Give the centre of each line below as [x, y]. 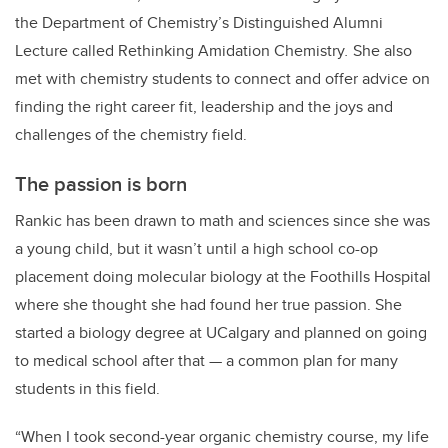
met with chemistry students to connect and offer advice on [222, 79]
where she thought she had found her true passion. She [208, 305]
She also [382, 51]
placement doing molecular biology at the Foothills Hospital [223, 277]
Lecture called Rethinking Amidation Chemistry [180, 51]
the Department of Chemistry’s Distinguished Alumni [199, 23]
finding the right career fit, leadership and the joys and [204, 107]
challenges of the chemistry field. [133, 135]
